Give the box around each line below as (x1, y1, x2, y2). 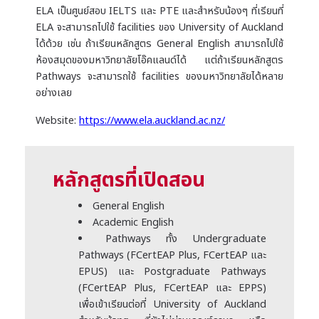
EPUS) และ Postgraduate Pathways (78, 263, 266, 279)
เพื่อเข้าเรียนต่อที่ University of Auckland (78, 296, 266, 312)
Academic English (93, 214, 174, 230)
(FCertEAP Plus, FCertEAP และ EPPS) (78, 280, 266, 296)
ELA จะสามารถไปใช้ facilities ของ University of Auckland (36, 19, 283, 35)
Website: (36, 113, 79, 128)
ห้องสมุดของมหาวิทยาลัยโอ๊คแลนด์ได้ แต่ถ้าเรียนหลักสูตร (36, 52, 283, 68)
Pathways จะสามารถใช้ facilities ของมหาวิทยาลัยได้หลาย (36, 68, 283, 84)
